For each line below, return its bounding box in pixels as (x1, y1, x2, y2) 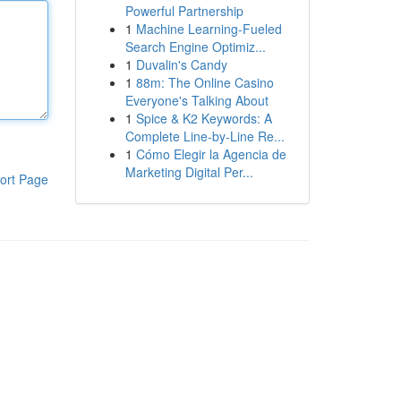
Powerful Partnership (124, 2, 243, 20)
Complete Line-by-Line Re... (124, 127, 285, 145)
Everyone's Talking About (124, 91, 269, 109)
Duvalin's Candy (135, 55, 227, 73)
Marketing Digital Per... (124, 163, 253, 181)
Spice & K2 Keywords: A (135, 109, 272, 127)
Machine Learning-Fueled (135, 20, 282, 38)
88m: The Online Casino (135, 73, 274, 91)
